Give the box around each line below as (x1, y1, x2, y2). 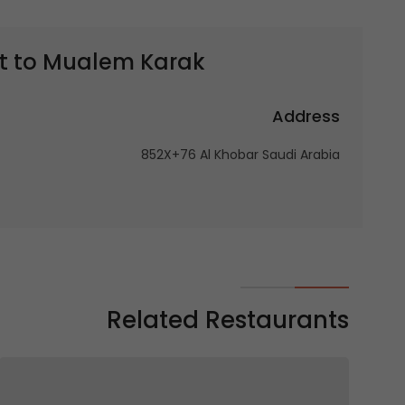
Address (272, 105, 340, 127)
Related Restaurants (107, 304, 349, 336)
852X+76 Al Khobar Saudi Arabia (141, 146, 340, 164)
